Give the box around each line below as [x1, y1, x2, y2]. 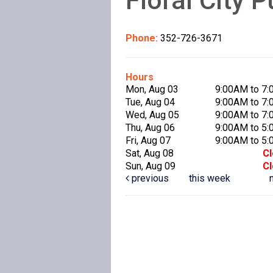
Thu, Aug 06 [125, 121, 175, 133]
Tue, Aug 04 [125, 96, 175, 108]
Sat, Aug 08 [125, 147, 174, 159]
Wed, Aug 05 [125, 108, 179, 121]
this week [188, 172, 230, 184]
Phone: [125, 32, 160, 44]
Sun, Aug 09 [125, 160, 175, 172]
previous [129, 172, 169, 184]
